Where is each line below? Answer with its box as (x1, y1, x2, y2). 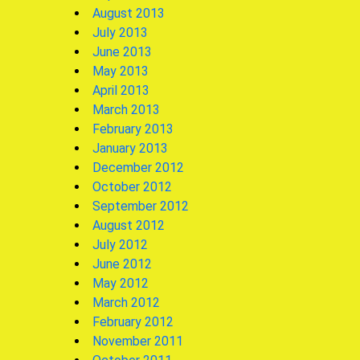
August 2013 (92, 5, 165, 21)
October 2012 (92, 178, 172, 194)
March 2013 (92, 101, 160, 117)
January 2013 (92, 140, 168, 156)
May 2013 (92, 63, 149, 79)
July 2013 (92, 24, 148, 40)
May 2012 (92, 275, 149, 291)
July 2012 (92, 236, 148, 252)
